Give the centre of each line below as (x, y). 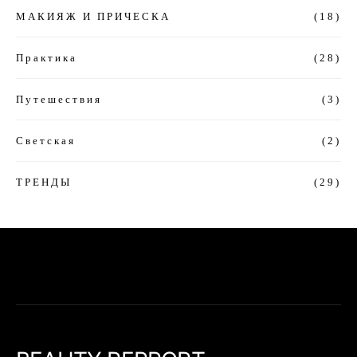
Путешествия (59, 99)
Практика (47, 57)
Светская (46, 140)
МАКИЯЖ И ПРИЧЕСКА (93, 16)
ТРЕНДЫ (44, 182)
